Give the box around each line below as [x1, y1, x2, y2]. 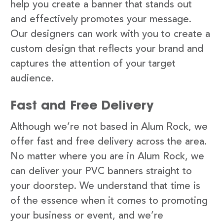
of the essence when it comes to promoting [10, 196, 208, 206]
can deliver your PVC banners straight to [10, 166, 192, 177]
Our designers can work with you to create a [10, 29, 210, 39]
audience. [10, 74, 54, 84]
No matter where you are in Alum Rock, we [10, 151, 204, 162]
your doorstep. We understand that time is [10, 181, 200, 191]
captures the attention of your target [10, 59, 176, 69]
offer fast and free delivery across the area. [10, 137, 207, 147]
